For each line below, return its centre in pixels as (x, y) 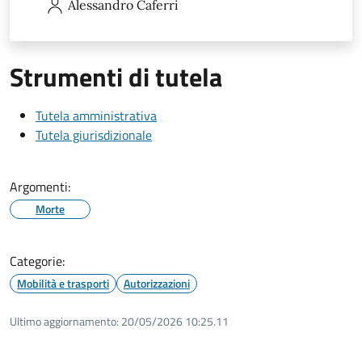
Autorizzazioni (157, 283)
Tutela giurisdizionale (94, 135)
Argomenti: (40, 186)
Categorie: (37, 261)
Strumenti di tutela (116, 76)
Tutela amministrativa (96, 115)
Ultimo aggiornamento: (64, 321)
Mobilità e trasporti (63, 283)
